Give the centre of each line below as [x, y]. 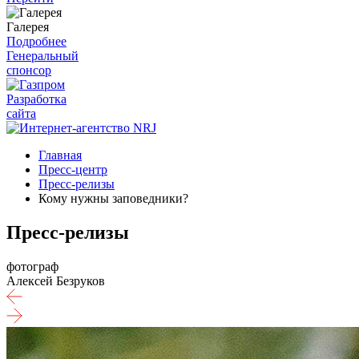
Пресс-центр [73, 169]
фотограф [32, 266]
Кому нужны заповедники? [113, 198]
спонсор [29, 70]
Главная [60, 155]
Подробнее [36, 41]
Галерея [28, 27]
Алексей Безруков [56, 280]
